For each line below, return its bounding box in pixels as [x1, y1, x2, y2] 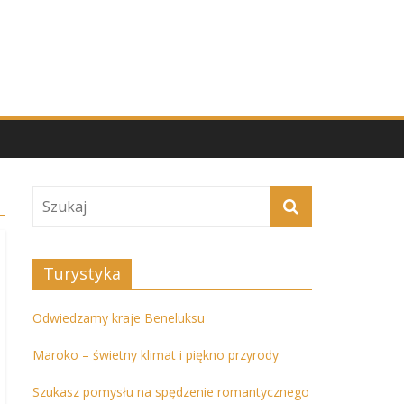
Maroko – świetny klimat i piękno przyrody [32, 346, 279, 363]
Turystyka [43, 262, 121, 284]
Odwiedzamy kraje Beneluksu [32, 309, 205, 326]
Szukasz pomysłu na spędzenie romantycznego [32, 383, 309, 400]
